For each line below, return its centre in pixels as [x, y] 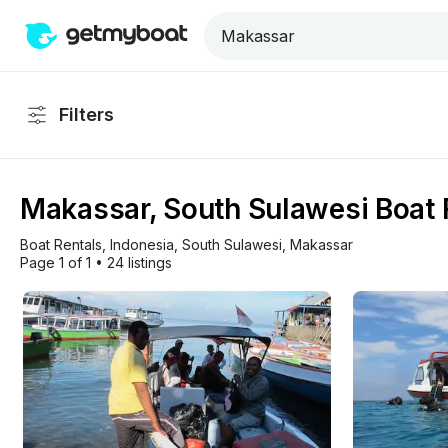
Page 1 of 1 [55, 262]
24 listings [139, 262]
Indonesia [142, 244]
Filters [86, 114]
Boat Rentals [61, 244]
